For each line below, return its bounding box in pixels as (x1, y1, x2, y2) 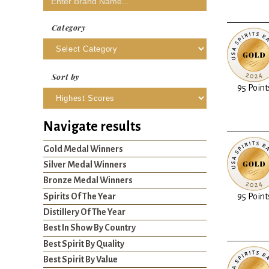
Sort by (51, 71, 80, 82)
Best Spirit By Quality (43, 238, 124, 249)
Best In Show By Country (43, 223, 136, 233)
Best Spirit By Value (43, 255, 118, 265)
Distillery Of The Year (43, 207, 125, 217)
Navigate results (43, 119, 141, 134)
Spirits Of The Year (43, 191, 116, 201)
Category (51, 22, 86, 33)
